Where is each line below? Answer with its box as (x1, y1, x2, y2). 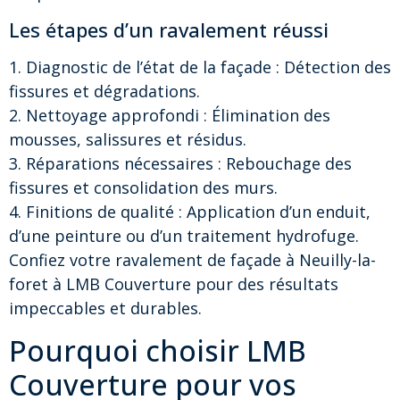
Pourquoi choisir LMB (9, 330, 306, 370)
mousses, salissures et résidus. (9, 129, 246, 151)
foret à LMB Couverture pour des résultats (9, 273, 338, 296)
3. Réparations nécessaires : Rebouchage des (9, 153, 352, 175)
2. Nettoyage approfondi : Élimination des (9, 104, 330, 127)
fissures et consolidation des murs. (9, 177, 278, 199)
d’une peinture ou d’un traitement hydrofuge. (9, 225, 359, 247)
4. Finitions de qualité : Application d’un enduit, (9, 201, 371, 223)
